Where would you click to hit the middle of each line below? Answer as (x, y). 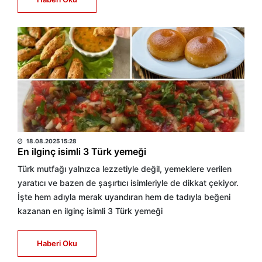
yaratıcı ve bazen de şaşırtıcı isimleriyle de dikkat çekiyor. (128, 183)
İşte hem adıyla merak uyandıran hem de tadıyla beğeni (124, 197)
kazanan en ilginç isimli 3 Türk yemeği (90, 211)
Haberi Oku (57, 243)
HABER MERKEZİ (54, 127)
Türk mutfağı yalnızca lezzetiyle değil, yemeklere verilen (125, 169)
